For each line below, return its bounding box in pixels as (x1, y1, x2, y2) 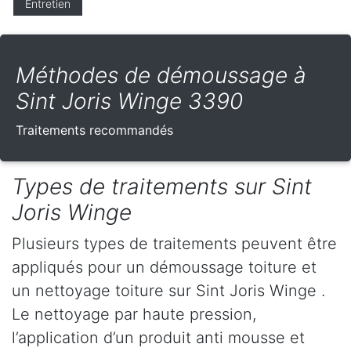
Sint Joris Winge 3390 (16, 88, 243, 115)
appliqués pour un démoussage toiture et (12, 258, 317, 277)
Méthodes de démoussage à (16, 62, 306, 89)
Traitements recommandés (16, 122, 173, 139)
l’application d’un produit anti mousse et (12, 328, 305, 348)
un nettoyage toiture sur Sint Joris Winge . (12, 281, 325, 301)
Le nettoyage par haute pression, (12, 305, 256, 324)
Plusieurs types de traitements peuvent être (12, 234, 337, 254)
